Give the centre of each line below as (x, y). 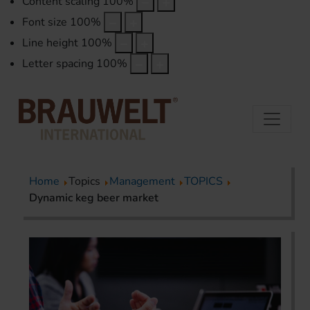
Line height (50, 43)
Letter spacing (58, 64)
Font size (45, 22)
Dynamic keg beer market (94, 198)
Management (142, 182)
